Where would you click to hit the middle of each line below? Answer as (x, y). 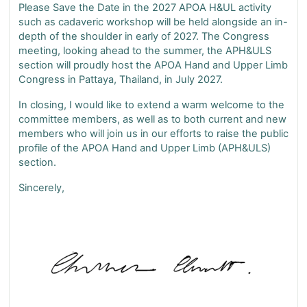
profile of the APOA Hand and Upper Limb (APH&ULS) (145, 148)
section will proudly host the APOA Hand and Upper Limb (153, 65)
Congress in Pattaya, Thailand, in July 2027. (121, 79)
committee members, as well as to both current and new (152, 119)
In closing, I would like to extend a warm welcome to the (151, 105)
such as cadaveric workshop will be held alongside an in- (153, 22)
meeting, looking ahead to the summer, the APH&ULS (145, 50)
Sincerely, (41, 187)
